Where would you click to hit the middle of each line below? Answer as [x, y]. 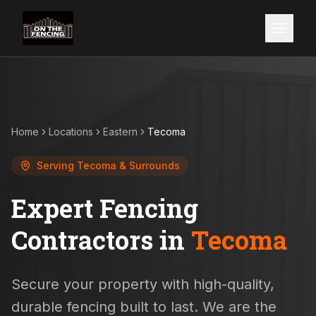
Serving [57, 165]
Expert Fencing [105, 208]
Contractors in [101, 240]
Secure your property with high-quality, [143, 284]
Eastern [120, 132]
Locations [71, 132]
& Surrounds [148, 165]
